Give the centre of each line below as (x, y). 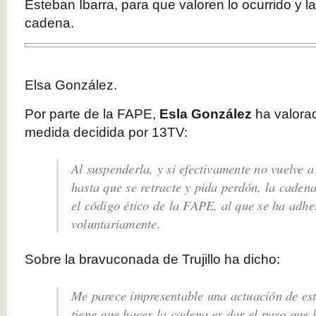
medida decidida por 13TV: (106, 132)
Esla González (207, 114)
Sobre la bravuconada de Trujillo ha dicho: (152, 259)
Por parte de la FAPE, (92, 114)
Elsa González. (71, 85)
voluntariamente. (116, 223)
